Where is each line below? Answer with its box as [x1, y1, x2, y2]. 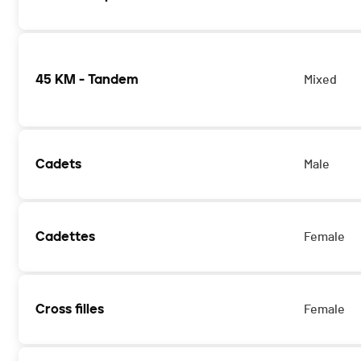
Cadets [35, 156, 81, 172]
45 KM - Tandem [35, 72, 139, 88]
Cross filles [35, 301, 104, 317]
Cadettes [35, 229, 95, 245]
